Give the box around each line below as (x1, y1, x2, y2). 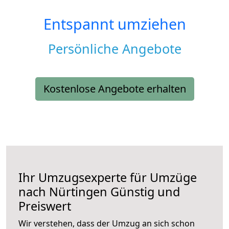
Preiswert (18, 198, 71, 215)
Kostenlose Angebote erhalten (43, 82, 186, 96)
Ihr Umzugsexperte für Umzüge (18, 169, 197, 186)
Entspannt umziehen (43, 14, 186, 34)
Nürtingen (49, 184, 107, 200)
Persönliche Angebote (48, 40, 181, 58)
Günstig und (107, 184, 180, 200)
